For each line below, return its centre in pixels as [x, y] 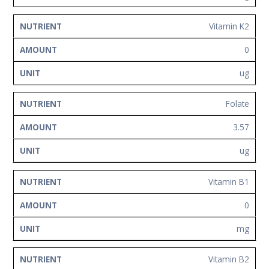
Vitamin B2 [229, 259]
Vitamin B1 [229, 181]
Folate [237, 104]
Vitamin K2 [229, 26]
